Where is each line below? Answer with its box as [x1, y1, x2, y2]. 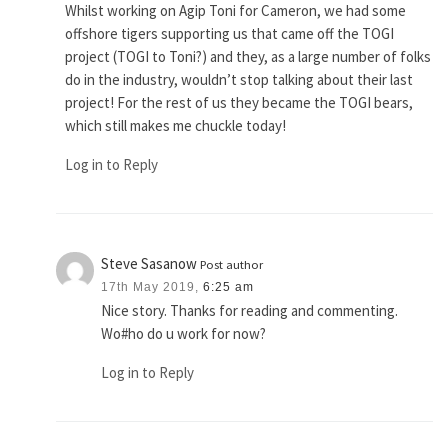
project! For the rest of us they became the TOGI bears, [65, 92, 414, 112]
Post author [200, 256, 264, 272]
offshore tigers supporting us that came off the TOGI [65, 23, 395, 43]
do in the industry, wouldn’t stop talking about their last [65, 69, 414, 89]
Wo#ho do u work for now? [101, 323, 267, 343]
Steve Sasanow [101, 253, 201, 273]
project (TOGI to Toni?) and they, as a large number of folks [65, 46, 432, 66]
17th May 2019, [101, 279, 200, 294]
